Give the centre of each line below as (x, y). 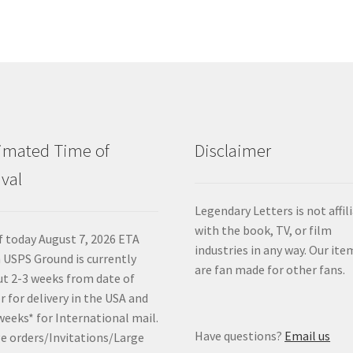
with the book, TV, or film (264, 230)
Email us (308, 336)
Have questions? (240, 336)
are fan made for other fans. (270, 270)
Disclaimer (233, 150)
